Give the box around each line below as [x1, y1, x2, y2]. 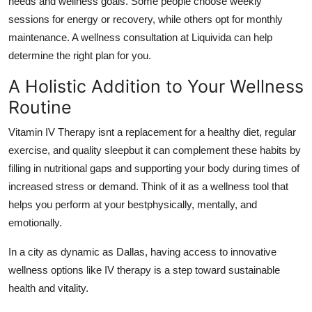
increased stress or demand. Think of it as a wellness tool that [8, 180, 288, 192]
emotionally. [8, 216, 62, 228]
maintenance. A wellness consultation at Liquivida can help [8, 31, 272, 43]
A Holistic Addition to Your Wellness [8, 75, 304, 97]
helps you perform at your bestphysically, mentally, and [8, 198, 257, 210]
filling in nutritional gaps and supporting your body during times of [8, 162, 299, 174]
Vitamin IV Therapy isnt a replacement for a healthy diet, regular [8, 125, 296, 138]
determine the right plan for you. [8, 49, 151, 61]
